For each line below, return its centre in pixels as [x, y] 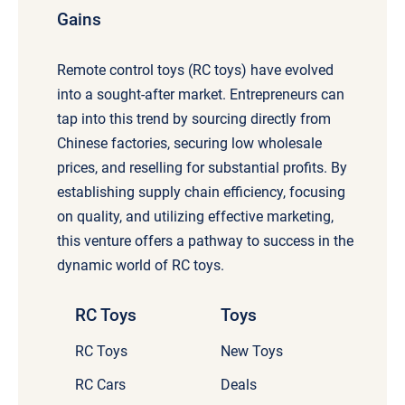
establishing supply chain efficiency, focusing [202, 193]
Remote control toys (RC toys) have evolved [196, 71]
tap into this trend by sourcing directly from [194, 119]
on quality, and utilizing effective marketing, [196, 217]
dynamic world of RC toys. [141, 266]
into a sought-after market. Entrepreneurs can [201, 95]
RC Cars [101, 385]
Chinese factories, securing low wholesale [190, 144]
